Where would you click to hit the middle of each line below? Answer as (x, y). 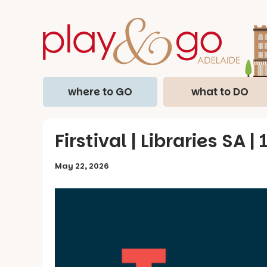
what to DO (220, 91)
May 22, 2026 (82, 166)
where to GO (100, 91)
